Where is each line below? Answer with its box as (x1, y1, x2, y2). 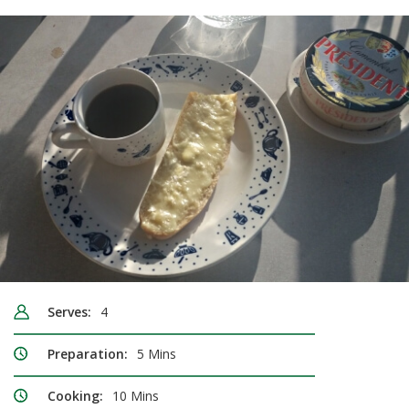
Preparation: (47, 345, 128, 363)
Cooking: (47, 387, 103, 405)
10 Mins (112, 387, 159, 405)
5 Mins (137, 345, 176, 363)
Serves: (47, 303, 91, 321)
